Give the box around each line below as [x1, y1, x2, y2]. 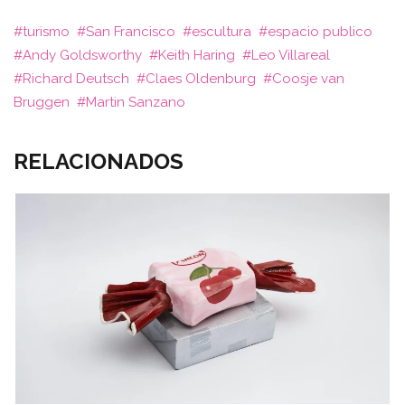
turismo [23, 23, 70, 40]
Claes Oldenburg [146, 70, 256, 87]
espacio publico [268, 23, 372, 40]
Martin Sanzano [86, 93, 185, 110]
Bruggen [14, 93, 70, 110]
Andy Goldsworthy [23, 46, 142, 63]
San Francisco [86, 23, 175, 40]
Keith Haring [158, 46, 235, 63]
